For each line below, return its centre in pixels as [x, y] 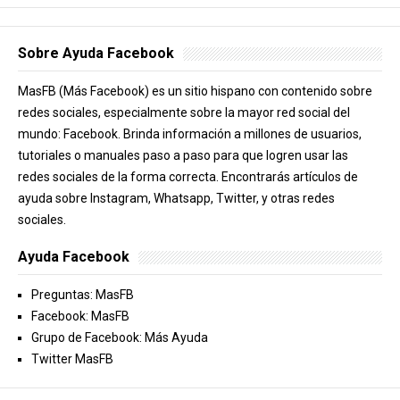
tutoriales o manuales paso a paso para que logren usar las [183, 155]
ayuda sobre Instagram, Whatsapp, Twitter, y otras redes [176, 198]
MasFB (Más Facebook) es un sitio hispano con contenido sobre [195, 91]
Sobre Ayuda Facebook [96, 53]
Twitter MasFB [72, 358]
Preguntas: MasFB [83, 294]
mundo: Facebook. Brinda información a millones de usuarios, [190, 133]
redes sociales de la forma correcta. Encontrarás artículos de [188, 176]
